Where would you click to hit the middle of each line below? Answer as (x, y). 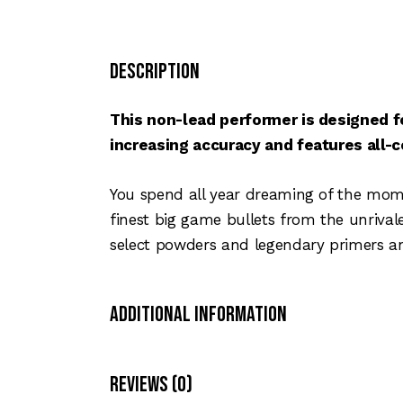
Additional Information (198, 314)
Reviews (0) (151, 384)
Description (155, 71)
